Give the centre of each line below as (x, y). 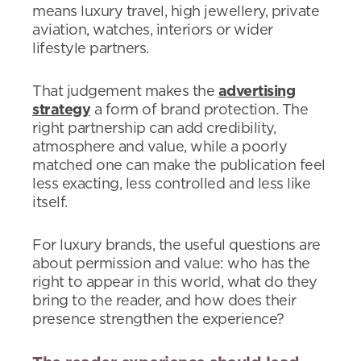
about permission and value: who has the (171, 264)
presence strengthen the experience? (158, 320)
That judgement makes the (125, 92)
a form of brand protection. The (199, 110)
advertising (256, 92)
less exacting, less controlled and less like (171, 185)
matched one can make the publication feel (179, 166)
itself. (50, 203)
